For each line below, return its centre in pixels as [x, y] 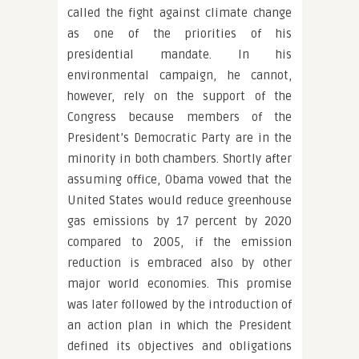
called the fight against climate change [179, 13]
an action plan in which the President [179, 325]
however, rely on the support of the [179, 96]
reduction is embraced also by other [179, 263]
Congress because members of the [179, 117]
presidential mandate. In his [179, 54]
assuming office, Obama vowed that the [179, 179]
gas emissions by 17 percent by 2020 [179, 221]
